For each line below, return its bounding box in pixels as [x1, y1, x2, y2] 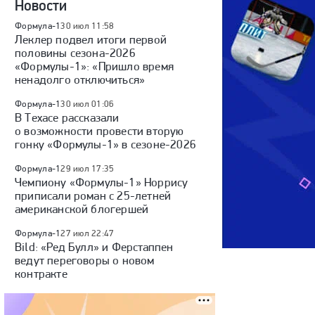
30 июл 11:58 [60, 20, 115, 31]
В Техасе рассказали [15, 110, 120, 124]
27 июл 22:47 [60, 228, 115, 238]
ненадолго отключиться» [15, 72, 146, 86]
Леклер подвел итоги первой [15, 32, 167, 46]
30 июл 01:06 [60, 98, 115, 109]
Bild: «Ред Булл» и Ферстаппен [15, 240, 174, 254]
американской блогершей [15, 202, 149, 216]
